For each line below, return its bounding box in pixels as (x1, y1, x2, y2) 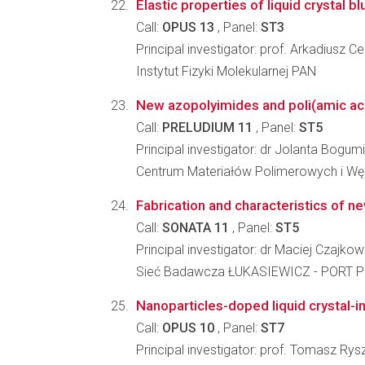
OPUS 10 (162, 320, 214, 336)
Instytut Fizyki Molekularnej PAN (136, 64, 316, 79)
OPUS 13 (162, 20, 214, 35)
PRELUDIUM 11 (162, 120, 253, 135)
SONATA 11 (162, 220, 229, 235)
